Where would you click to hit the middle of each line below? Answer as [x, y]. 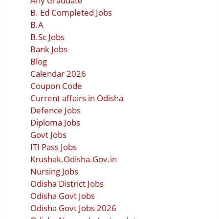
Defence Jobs [55, 110]
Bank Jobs [49, 49]
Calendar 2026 [58, 74]
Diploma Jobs [55, 123]
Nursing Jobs [54, 172]
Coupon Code [56, 86]
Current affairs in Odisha [77, 98]
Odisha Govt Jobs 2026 [73, 208]
